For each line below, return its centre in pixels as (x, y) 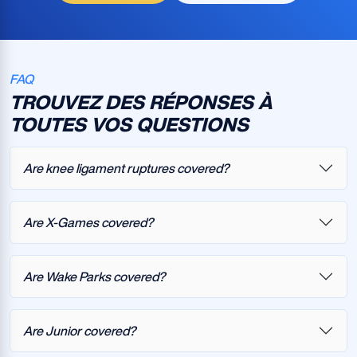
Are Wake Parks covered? (94, 276)
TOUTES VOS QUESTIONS (129, 124)
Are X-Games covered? (88, 222)
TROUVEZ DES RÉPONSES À (141, 102)
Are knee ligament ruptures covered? (126, 168)
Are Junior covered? (79, 330)
